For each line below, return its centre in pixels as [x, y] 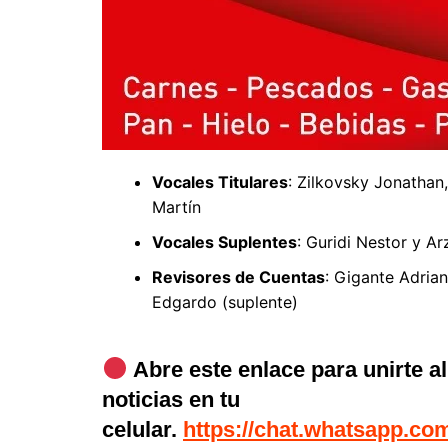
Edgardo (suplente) [225, 301]
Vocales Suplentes [224, 241]
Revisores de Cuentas [238, 276]
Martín [176, 206]
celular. [142, 429]
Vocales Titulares [220, 181]
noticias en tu [171, 399]
